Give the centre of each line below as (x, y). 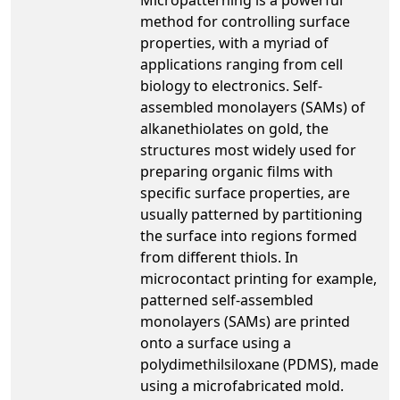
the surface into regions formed (249, 235)
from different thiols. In (219, 257)
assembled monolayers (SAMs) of (253, 107)
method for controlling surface (245, 21)
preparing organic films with (237, 171)
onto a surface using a (216, 342)
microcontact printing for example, (258, 278)
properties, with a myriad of (234, 42)
